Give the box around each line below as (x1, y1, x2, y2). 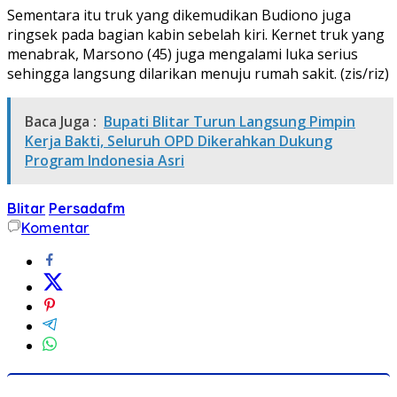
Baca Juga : (25, 111, 97, 131)
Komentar (21, 218, 90, 237)
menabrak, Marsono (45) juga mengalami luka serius (7, 43, 358, 64)
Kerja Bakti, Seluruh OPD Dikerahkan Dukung (25, 130, 332, 151)
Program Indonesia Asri (25, 150, 184, 170)
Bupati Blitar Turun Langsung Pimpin (104, 111, 355, 131)
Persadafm (49, 198, 125, 217)
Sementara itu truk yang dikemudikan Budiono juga (7, 4, 351, 25)
